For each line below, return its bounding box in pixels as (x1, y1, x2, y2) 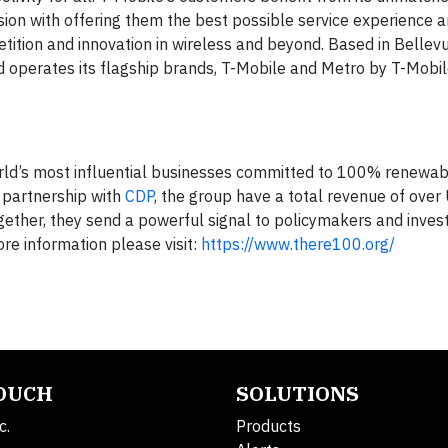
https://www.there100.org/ (201, 234, 395, 254)
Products (236, 416, 301, 436)
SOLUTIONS (236, 380, 359, 407)
